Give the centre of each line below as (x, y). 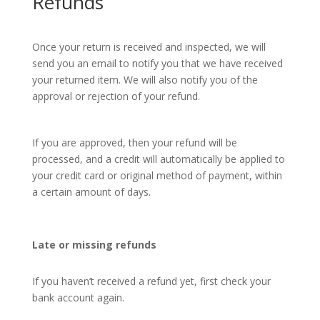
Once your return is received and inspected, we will (149, 47)
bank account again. (78, 297)
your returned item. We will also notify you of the (145, 80)
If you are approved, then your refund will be (134, 142)
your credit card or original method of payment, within (157, 175)
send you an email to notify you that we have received (157, 63)
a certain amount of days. (91, 192)
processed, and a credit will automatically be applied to (158, 159)
